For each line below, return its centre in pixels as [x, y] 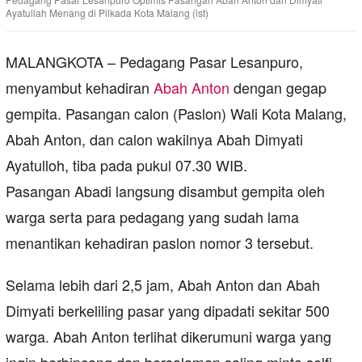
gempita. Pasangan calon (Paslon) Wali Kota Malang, [176, 114]
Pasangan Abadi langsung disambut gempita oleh [165, 191]
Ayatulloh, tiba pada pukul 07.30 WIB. [126, 165]
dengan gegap [278, 88]
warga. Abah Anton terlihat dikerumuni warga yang [168, 337]
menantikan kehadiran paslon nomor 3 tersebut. [160, 243]
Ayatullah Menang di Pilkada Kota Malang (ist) [107, 13]
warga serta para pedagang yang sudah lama [152, 217]
